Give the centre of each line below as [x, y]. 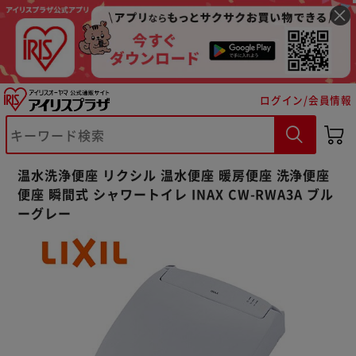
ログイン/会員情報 [306, 99]
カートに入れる [108, 286]
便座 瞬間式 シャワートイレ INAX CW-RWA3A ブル [176, 193]
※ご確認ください [99, 245]
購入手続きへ [248, 286]
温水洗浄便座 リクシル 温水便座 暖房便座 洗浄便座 [174, 174]
